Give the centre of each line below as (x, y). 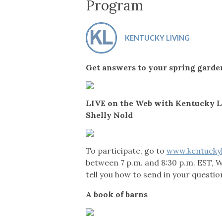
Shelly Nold (110, 115)
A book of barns (117, 194)
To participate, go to (126, 150)
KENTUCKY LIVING (157, 38)
